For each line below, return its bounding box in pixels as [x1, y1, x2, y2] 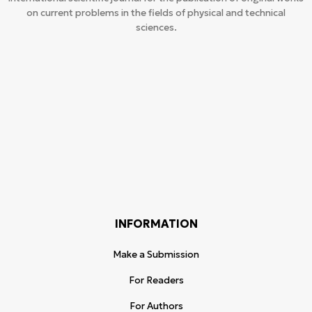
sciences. [135, 22, 177, 33]
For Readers [128, 274, 184, 286]
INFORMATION [114, 217, 198, 231]
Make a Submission [113, 249, 199, 260]
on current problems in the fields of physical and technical [26, 7, 286, 19]
